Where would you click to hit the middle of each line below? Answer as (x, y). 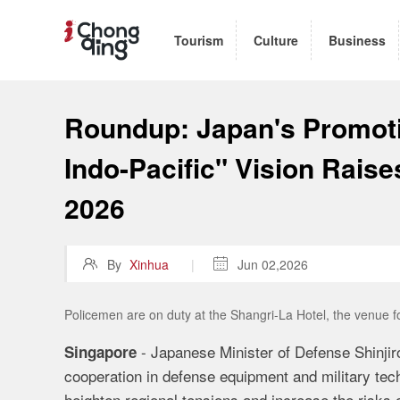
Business (357, 40)
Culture (276, 40)
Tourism (199, 40)
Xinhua (149, 264)
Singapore (103, 352)
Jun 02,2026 (273, 264)
